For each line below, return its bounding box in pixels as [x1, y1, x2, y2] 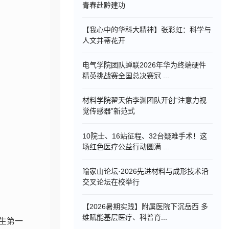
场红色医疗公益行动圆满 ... [82, 142, 170, 151]
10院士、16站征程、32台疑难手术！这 [82, 131, 208, 140]
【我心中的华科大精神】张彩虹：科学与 [82, 25, 212, 34]
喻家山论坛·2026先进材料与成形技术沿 [82, 167, 209, 175]
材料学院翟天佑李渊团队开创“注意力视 [82, 96, 207, 105]
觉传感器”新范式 [82, 107, 135, 116]
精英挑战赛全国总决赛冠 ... [82, 72, 170, 80]
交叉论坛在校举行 [82, 177, 140, 186]
